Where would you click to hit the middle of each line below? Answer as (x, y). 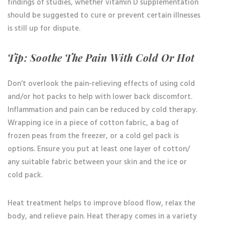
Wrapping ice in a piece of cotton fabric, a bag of (93, 123)
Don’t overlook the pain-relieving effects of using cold (101, 84)
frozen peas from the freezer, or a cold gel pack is (93, 136)
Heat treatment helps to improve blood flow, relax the (101, 203)
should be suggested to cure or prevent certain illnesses (104, 16)
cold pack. (25, 175)
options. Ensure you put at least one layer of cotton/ (99, 149)
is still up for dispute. (44, 29)
